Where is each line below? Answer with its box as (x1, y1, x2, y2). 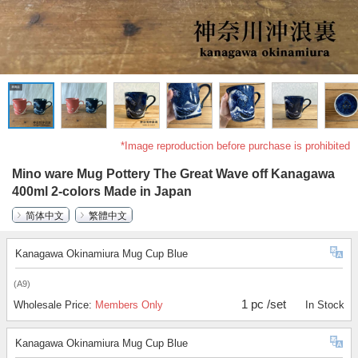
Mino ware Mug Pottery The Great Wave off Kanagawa (12, 167, 335, 181)
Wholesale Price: (14, 299, 95, 312)
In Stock (304, 299, 344, 312)
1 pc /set (241, 297, 287, 312)
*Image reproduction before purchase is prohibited (121, 140, 350, 153)
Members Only (95, 299, 163, 312)
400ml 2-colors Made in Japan (12, 185, 192, 199)
